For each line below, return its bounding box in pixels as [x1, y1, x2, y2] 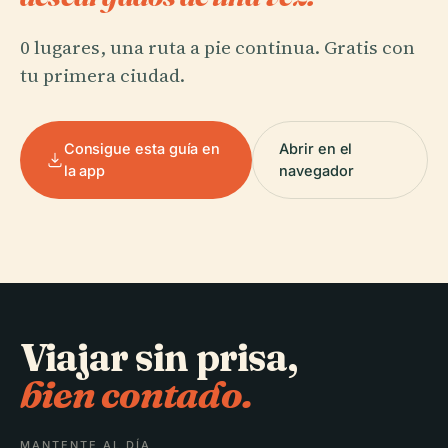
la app [63, 162, 106, 179]
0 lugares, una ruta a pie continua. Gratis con [20, 34, 415, 60]
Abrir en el [279, 140, 353, 157]
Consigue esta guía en [63, 140, 221, 157]
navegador [279, 162, 354, 179]
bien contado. [20, 371, 252, 418]
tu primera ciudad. [20, 62, 185, 88]
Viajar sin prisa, [20, 334, 297, 381]
